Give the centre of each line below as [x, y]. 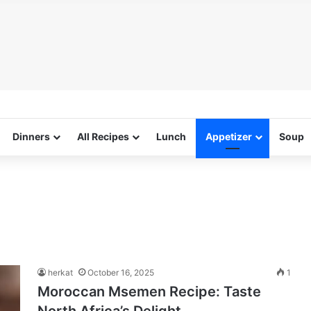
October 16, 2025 [121, 272]
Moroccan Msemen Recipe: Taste [149, 292]
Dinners [31, 136]
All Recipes [103, 136]
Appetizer [229, 136]
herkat [60, 272]
